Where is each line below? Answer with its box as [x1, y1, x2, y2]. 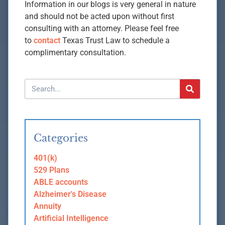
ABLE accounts [34, 177, 88, 187]
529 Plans [34, 165, 69, 175]
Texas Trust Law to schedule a [60, 36, 170, 46]
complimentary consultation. [25, 48, 126, 58]
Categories [34, 132, 88, 145]
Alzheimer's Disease [34, 189, 106, 199]
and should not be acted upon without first [25, 12, 174, 22]
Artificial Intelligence [34, 213, 108, 223]
